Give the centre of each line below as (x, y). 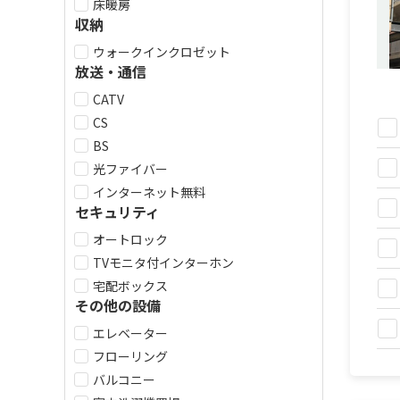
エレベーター (130, 333)
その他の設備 (118, 305)
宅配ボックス (130, 286)
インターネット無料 (149, 192)
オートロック (130, 239)
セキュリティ (117, 212)
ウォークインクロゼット (162, 52)
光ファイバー (130, 169)
